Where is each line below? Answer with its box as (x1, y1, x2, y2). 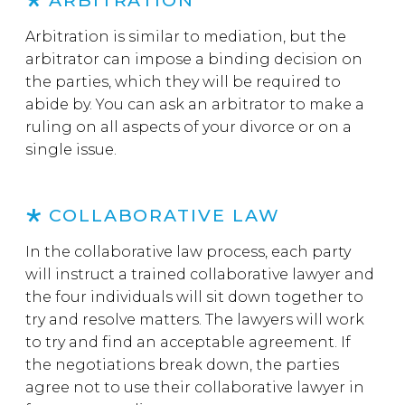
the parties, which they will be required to (25, 73, 341, 90)
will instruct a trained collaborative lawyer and (25, 266, 374, 283)
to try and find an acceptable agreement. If (25, 334, 351, 351)
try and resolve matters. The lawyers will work (25, 311, 364, 328)
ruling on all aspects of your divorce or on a (25, 118, 352, 136)
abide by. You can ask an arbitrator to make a (25, 96, 364, 113)
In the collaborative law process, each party (25, 243, 351, 260)
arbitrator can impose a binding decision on (25, 51, 363, 68)
